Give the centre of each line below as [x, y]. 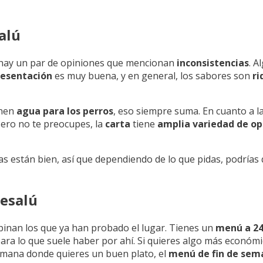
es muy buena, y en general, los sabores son [152, 76]
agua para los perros [65, 111]
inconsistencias [213, 63]
